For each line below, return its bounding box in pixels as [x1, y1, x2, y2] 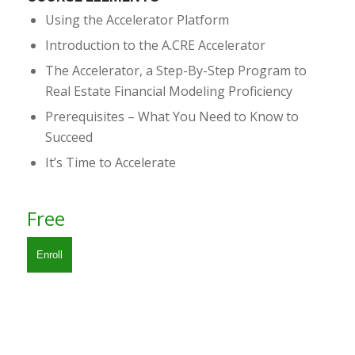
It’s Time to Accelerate [44, 153, 176, 171]
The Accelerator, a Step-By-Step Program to [44, 61, 307, 79]
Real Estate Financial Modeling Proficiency [44, 82, 292, 100]
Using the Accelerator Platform [44, 10, 229, 29]
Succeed [44, 128, 93, 146]
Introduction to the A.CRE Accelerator [44, 36, 265, 54]
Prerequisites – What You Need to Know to [44, 107, 299, 125]
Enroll [36, 248, 63, 261]
